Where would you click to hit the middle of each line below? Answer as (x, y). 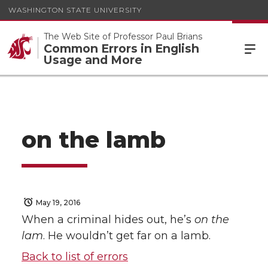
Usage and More (93, 60)
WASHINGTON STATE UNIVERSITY (75, 10)
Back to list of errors (75, 257)
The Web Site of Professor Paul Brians (123, 36)
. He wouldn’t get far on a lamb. (127, 236)
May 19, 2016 (58, 202)
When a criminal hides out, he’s (108, 220)
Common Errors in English (121, 48)
